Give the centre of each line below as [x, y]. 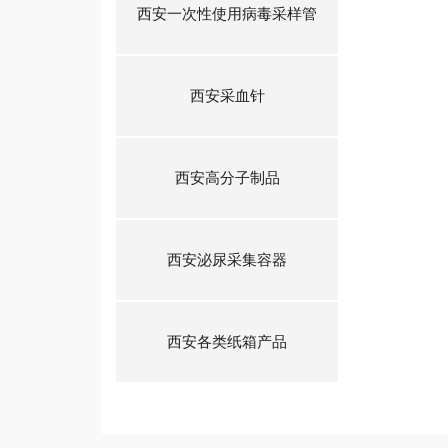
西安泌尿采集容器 [227, 260]
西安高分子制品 [227, 178]
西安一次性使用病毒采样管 [227, 14]
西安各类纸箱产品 [227, 342]
